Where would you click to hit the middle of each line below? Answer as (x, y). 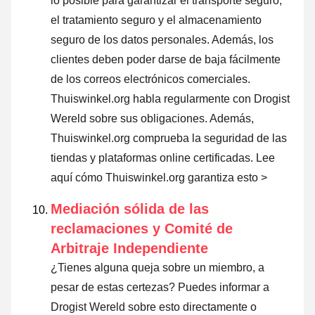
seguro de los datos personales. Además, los (162, 39)
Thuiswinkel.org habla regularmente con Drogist (170, 98)
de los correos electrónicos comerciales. (150, 79)
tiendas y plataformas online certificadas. (153, 157)
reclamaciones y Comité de (142, 228)
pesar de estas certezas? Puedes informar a (160, 287)
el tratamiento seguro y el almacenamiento (156, 20)
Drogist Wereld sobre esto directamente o (154, 307)
